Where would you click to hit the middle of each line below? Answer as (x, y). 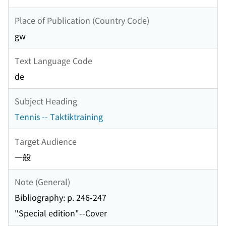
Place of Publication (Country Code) (82, 20)
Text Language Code (53, 60)
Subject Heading (46, 101)
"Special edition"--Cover (61, 213)
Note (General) (42, 181)
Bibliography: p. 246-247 (61, 197)
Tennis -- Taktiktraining (59, 117)
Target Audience (46, 141)
